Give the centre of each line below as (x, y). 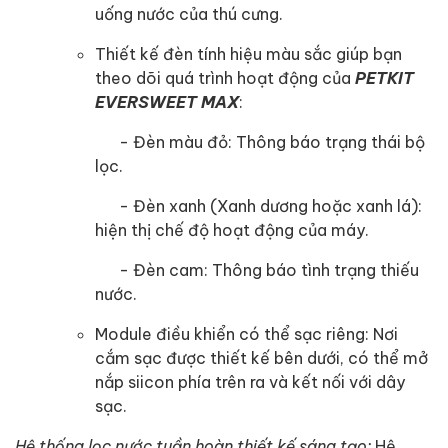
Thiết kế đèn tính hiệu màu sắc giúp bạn (248, 53)
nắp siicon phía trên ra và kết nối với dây (250, 381)
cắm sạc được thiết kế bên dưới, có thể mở (261, 357)
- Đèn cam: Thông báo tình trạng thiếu (257, 269)
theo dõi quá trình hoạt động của (223, 77)
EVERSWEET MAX (167, 101)
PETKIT (382, 77)
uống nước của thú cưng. (189, 13)
